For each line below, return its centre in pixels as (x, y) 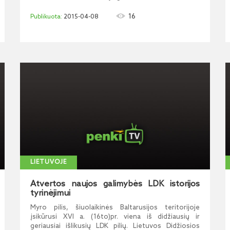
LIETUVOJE (49, 162)
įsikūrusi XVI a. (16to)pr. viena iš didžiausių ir (115, 217)
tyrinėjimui (50, 193)
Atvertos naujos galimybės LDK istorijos (115, 184)
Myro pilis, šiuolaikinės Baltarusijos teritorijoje (115, 208)
